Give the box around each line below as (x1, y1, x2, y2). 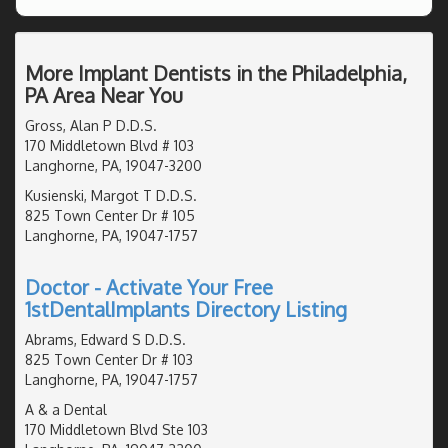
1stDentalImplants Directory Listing (25, 295, 347, 322)
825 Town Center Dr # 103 (25, 350, 193, 368)
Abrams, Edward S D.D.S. (25, 330, 186, 348)
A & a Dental (25, 400, 107, 418)
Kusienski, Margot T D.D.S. (25, 186, 197, 204)
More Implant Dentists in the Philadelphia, (25, 59, 407, 86)
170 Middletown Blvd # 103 (25, 136, 194, 154)
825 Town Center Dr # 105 (25, 206, 195, 224)
